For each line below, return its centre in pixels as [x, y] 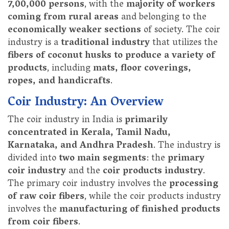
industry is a [34, 43]
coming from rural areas [64, 18]
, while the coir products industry [153, 197]
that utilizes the [185, 43]
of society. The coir [182, 30]
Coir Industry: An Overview [86, 103]
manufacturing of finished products [140, 210]
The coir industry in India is [66, 120]
